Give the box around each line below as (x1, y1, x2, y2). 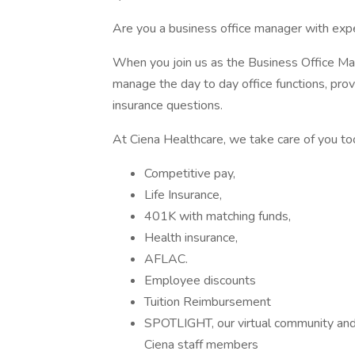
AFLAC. (144, 250, 188, 268)
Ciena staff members (144, 336, 258, 353)
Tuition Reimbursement (144, 293, 271, 311)
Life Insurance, (144, 186, 222, 204)
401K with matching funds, (144, 208, 291, 225)
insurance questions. (113, 97, 223, 114)
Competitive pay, (144, 165, 235, 182)
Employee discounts (144, 272, 256, 289)
